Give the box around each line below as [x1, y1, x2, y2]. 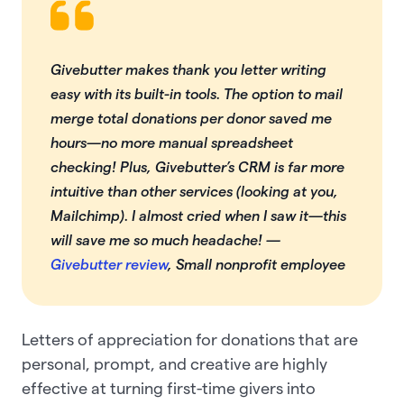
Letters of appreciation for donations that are [22, 331, 358, 349]
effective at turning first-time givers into [22, 380, 316, 398]
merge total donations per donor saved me [50, 111, 332, 127]
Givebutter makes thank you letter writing [50, 62, 326, 78]
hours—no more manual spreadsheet [50, 135, 293, 151]
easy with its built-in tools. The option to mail [50, 87, 343, 103]
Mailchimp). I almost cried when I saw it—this [50, 208, 346, 225]
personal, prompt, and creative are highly [22, 355, 327, 373]
